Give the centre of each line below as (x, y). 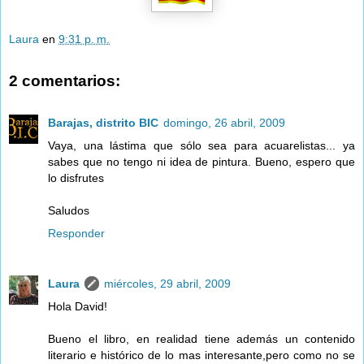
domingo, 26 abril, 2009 (224, 123)
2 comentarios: (65, 80)
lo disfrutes (76, 178)
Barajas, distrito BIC (103, 123)
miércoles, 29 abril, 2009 (167, 284)
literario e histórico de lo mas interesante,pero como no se (201, 355)
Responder (76, 234)
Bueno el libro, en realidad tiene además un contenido (201, 339)
